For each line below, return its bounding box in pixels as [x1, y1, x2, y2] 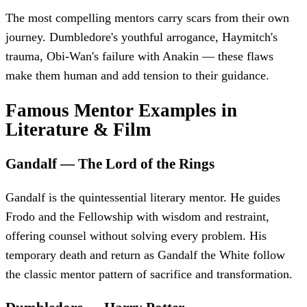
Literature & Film [5, 119, 151, 140]
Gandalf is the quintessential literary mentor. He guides [5, 191, 280, 205]
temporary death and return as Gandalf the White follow [5, 248, 285, 262]
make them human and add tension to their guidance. [5, 69, 269, 83]
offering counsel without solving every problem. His [5, 229, 267, 243]
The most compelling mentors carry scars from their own [5, 11, 289, 25]
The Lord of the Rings [78, 156, 214, 173]
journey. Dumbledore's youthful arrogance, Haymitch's [5, 30, 278, 45]
